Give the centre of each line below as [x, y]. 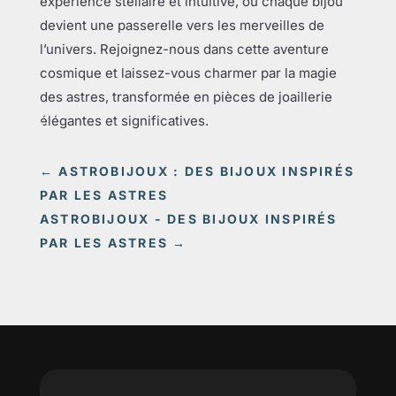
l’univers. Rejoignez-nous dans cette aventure [184, 49]
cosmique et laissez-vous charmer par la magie [188, 73]
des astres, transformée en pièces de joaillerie [186, 97]
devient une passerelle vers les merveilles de [182, 25]
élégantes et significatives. [124, 121]
